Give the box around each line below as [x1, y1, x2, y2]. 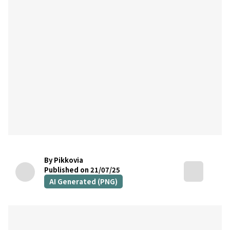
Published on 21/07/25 [44, 164, 120, 175]
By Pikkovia [44, 155, 83, 165]
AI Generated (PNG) [49, 176, 118, 186]
